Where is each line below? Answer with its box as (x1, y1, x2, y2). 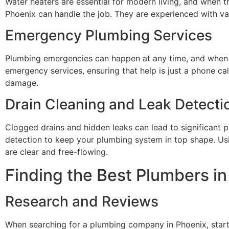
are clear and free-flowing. (5, 147, 108, 157)
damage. (5, 77, 38, 88)
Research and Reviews (5, 192, 158, 210)
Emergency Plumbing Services (5, 26, 212, 44)
